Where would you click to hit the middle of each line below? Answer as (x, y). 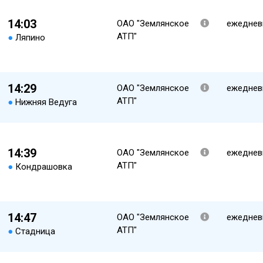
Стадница (35, 231)
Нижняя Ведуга (46, 102)
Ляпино (30, 38)
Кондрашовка (43, 167)
